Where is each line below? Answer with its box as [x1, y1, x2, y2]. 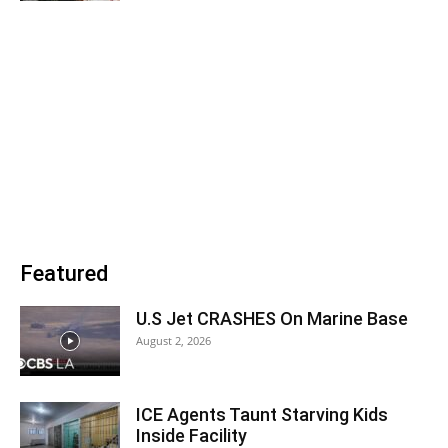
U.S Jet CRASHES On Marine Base [136, 308, 408, 329]
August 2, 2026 [136, 333, 211, 348]
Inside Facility [136, 425, 247, 446]
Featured [20, 261, 108, 286]
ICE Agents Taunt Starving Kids [136, 404, 388, 425]
